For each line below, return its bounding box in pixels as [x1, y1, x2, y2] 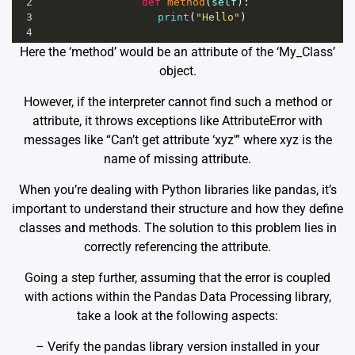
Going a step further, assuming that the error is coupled [25, 270, 330, 286]
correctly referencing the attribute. [84, 239, 271, 255]
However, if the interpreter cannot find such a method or [23, 94, 332, 110]
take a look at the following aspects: [77, 308, 278, 324]
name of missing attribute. [104, 151, 251, 167]
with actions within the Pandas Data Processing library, [24, 289, 331, 305]
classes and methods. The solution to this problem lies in [18, 220, 337, 236]
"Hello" [195, 11, 240, 24]
